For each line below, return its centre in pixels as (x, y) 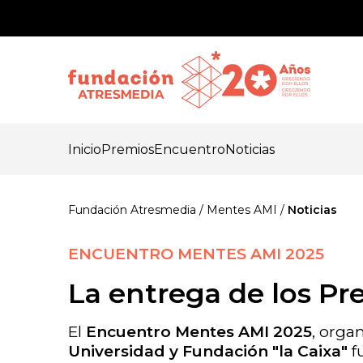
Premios (128, 149)
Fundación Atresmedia (132, 210)
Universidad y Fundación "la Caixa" (208, 351)
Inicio (85, 149)
